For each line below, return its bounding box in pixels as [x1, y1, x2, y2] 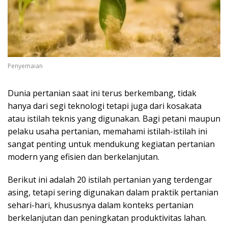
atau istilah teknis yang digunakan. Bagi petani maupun [8, 113, 220, 125]
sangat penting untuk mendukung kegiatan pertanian [8, 138, 215, 150]
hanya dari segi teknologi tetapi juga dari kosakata [8, 100, 202, 112]
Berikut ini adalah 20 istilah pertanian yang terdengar [8, 174, 212, 186]
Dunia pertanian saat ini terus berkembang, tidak [8, 88, 196, 99]
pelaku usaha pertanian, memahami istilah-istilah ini [8, 126, 207, 137]
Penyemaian [8, 62, 43, 71]
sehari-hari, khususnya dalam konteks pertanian [8, 199, 193, 211]
